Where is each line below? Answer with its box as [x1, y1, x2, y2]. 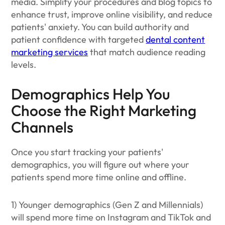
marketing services [11, 46, 88, 58]
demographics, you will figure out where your [11, 159, 190, 170]
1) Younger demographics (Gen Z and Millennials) [11, 199, 203, 210]
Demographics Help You [11, 84, 171, 103]
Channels [11, 118, 74, 137]
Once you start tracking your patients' [11, 146, 164, 158]
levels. [11, 59, 37, 70]
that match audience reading [88, 46, 206, 58]
